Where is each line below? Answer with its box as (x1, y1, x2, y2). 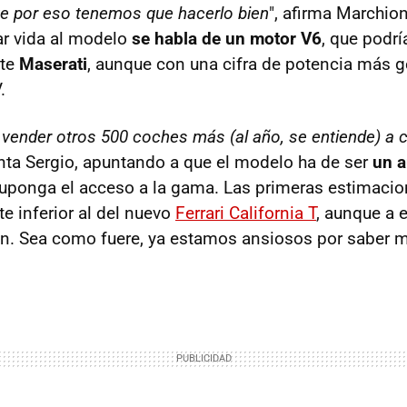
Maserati (19, 54, 87, 74)
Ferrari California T (175, 203, 316, 223)
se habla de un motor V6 (132, 28, 322, 49)
